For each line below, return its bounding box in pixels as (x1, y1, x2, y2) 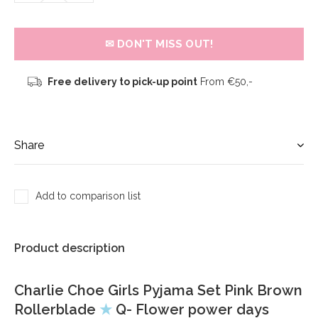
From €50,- (197, 76, 253, 87)
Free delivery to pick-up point (47, 76, 197, 87)
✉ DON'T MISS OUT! (104, 38, 214, 50)
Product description (14, 241, 125, 255)
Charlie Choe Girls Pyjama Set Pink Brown (14, 282, 302, 299)
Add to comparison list (35, 190, 141, 202)
